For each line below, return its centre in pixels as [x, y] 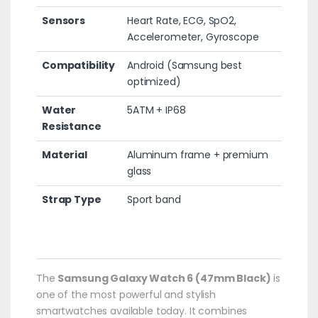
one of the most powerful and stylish [126, 294]
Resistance [71, 126]
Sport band [154, 199]
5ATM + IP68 [156, 110]
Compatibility [78, 65]
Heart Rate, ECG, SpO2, [181, 20]
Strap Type [71, 199]
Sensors [64, 20]
